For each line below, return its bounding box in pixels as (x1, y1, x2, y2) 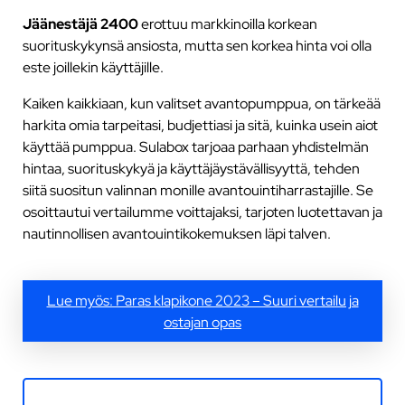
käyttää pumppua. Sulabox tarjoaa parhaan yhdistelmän (22, 137, 369, 157)
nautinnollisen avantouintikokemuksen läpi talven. (22, 223, 331, 244)
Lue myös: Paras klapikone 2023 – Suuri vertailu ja (46, 290, 359, 311)
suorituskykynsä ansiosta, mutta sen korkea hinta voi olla (22, 35, 372, 56)
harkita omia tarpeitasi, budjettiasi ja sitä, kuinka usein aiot (22, 115, 378, 136)
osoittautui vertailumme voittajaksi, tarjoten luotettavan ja (22, 202, 382, 222)
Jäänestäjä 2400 (22, 14, 138, 34)
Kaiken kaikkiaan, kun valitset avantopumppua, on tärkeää (22, 93, 381, 114)
